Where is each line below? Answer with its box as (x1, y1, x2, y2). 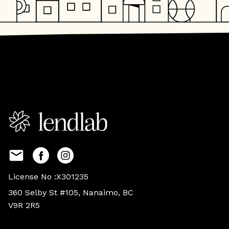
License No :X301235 (8, 171, 88, 181)
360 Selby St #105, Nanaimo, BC (8, 187, 133, 197)
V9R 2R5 (8, 200, 40, 210)
